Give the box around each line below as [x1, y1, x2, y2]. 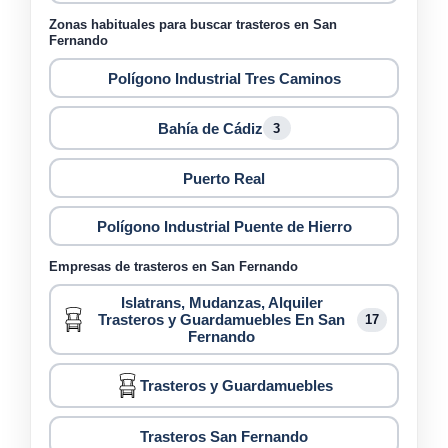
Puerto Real [183, 169, 265, 187]
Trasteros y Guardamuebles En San [98, 311, 345, 329]
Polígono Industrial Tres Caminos [107, 69, 341, 87]
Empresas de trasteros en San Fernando [49, 259, 298, 275]
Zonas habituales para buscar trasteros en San [49, 17, 337, 33]
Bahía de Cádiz [157, 119, 263, 137]
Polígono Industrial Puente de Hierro [96, 217, 352, 235]
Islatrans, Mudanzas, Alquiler [120, 294, 323, 312]
